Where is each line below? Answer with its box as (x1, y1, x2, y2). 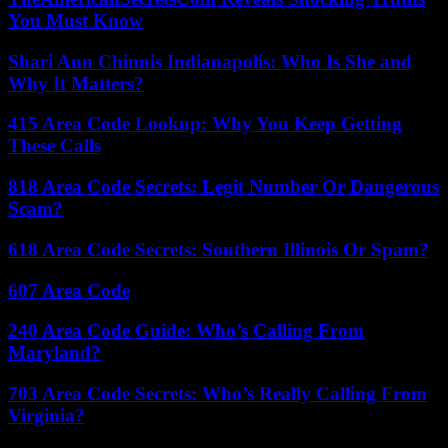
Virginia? (8, 404, 85, 426)
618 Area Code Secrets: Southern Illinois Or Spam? (8, 238, 429, 260)
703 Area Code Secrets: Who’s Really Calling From (8, 382, 427, 404)
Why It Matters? (8, 72, 144, 94)
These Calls (8, 135, 101, 157)
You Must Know (8, 9, 143, 31)
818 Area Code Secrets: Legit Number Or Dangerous (8, 176, 439, 198)
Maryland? (8, 342, 101, 364)
